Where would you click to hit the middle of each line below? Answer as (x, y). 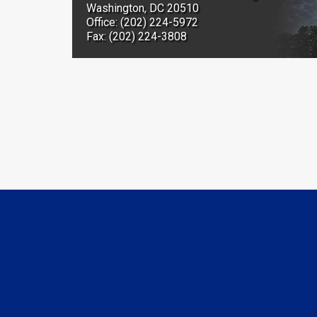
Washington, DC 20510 (143, 8)
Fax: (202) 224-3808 (137, 37)
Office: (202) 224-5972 (142, 23)
